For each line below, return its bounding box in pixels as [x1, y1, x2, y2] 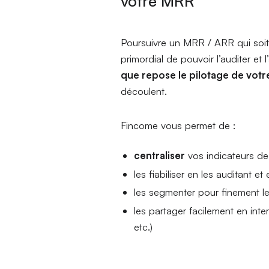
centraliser [134, 149, 186, 162]
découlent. [121, 84, 168, 97]
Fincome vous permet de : [121, 119, 236, 132]
